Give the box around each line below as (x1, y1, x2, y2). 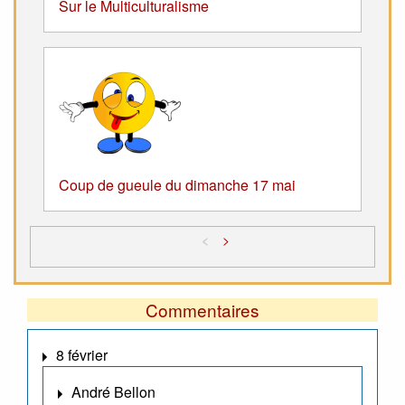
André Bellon (71, 381, 155, 403)
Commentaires (146, 297, 259, 323)
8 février (56, 344, 108, 366)
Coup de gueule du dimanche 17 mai (59, 174, 296, 196)
